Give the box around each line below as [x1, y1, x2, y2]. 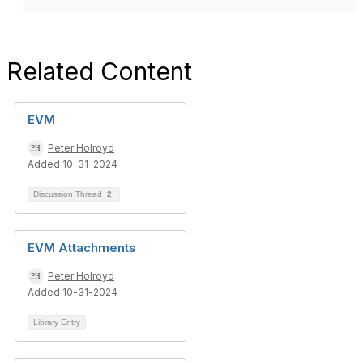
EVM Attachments [28, 240, 136, 255]
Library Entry [33, 318, 80, 327]
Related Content [6, 57, 192, 86]
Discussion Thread [33, 190, 105, 199]
